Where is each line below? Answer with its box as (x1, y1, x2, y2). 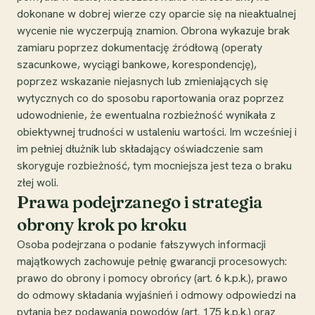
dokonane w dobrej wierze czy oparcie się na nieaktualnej (17, 6, 296, 21)
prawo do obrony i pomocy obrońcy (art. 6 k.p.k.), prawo (17, 270, 288, 285)
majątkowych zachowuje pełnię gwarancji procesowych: (17, 253, 287, 269)
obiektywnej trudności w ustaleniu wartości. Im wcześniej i (17, 124, 297, 139)
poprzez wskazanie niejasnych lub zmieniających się (17, 73, 269, 89)
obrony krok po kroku (17, 214, 187, 235)
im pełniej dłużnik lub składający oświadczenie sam (17, 141, 263, 156)
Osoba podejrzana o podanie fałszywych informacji (17, 236, 266, 252)
